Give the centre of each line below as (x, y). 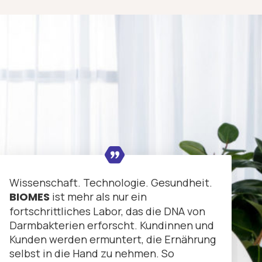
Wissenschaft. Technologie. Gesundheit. (111, 183)
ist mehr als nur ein (98, 197)
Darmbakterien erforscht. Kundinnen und (112, 225)
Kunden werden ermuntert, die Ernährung (113, 239)
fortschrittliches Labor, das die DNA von (107, 211)
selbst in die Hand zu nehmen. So (92, 254)
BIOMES (30, 197)
